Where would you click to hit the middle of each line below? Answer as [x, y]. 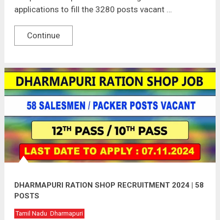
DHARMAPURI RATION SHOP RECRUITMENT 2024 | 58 [109, 185]
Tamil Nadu [31, 213]
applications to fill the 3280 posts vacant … [93, 9]
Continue [43, 35]
